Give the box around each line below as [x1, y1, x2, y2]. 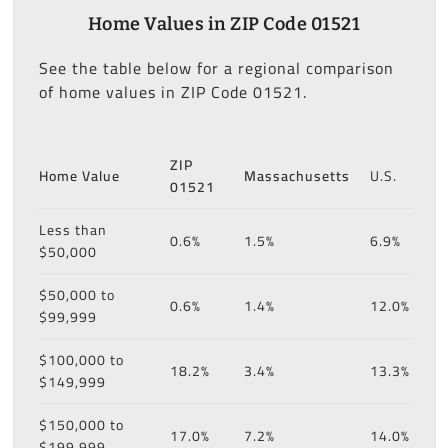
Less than [38, 216, 107, 243]
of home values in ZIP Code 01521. [38, 76, 307, 107]
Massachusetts [243, 162, 350, 189]
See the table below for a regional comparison [38, 52, 394, 83]
